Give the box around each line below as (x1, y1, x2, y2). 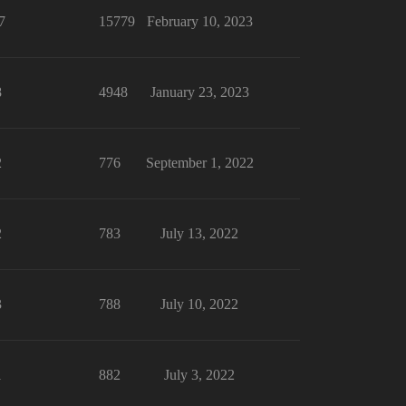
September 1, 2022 (145, 155, 254, 170)
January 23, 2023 (150, 84, 249, 100)
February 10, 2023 (146, 14, 253, 29)
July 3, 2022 (164, 367, 235, 382)
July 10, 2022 (160, 296, 238, 312)
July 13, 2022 (160, 226, 238, 241)
